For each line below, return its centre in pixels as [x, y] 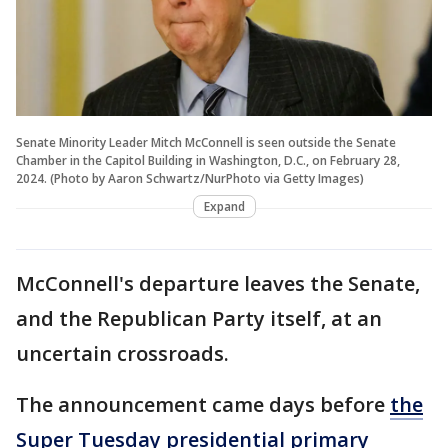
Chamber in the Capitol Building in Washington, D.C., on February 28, [208, 160]
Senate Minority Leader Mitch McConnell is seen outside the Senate [206, 142]
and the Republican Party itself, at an [199, 318]
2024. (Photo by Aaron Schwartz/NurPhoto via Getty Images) [190, 178]
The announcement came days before [203, 404]
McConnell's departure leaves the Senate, [218, 283]
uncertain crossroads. [125, 353]
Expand [224, 206]
